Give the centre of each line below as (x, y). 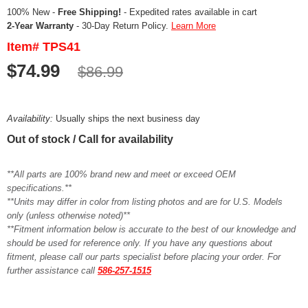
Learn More (194, 26)
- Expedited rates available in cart (189, 12)
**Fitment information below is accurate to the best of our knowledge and (151, 229)
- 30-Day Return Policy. (122, 26)
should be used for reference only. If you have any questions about (140, 243)
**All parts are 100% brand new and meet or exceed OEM (121, 174)
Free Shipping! (89, 12)
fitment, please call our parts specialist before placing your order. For (144, 257)
